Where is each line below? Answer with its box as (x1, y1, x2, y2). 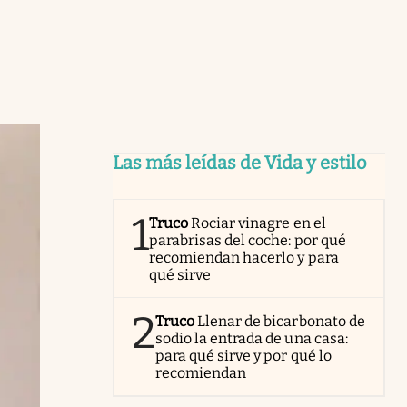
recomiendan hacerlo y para (149, 249, 339, 266)
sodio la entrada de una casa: (155, 330, 348, 347)
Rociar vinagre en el (191, 214, 326, 232)
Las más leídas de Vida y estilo (113, 152, 367, 174)
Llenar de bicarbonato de (197, 313, 365, 330)
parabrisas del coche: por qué (149, 232, 346, 249)
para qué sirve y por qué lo (155, 347, 332, 364)
